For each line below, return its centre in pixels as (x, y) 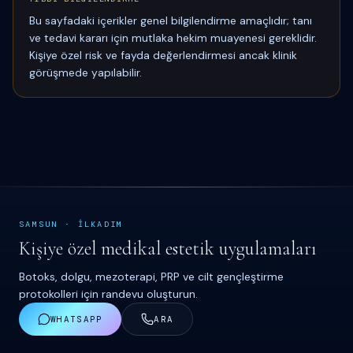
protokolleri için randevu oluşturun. (108, 294)
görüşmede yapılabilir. (85, 72)
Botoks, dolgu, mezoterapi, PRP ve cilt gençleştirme (151, 277)
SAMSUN (42, 224)
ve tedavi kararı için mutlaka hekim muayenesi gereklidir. (173, 38)
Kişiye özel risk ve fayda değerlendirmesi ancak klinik (163, 55)
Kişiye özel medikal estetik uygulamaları (168, 249)
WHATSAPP (77, 319)
